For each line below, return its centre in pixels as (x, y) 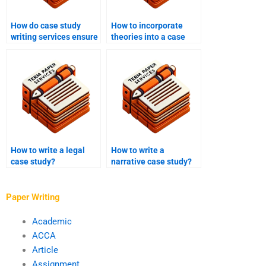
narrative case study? (151, 162)
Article (45, 250)
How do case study (46, 26)
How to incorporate (147, 26)
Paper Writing (33, 197)
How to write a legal (48, 151)
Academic (52, 221)
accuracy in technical (50, 48)
